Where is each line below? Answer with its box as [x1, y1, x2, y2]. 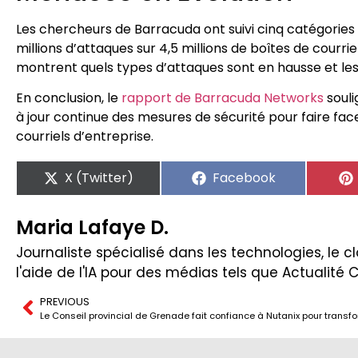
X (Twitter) [64, 168, 133, 187]
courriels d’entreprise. [16, 126, 153, 145]
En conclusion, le [16, 88, 121, 107]
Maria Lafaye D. [16, 213, 169, 241]
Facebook [212, 168, 276, 187]
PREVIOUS [40, 294, 89, 308]
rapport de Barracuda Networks [121, 88, 324, 107]
